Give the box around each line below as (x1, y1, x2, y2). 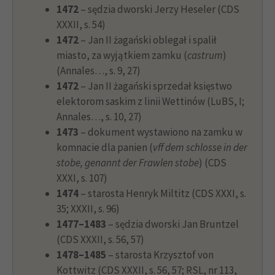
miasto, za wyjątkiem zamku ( (56, 48, 187, 62)
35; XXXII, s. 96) (56, 201, 120, 215)
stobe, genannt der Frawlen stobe (56, 155, 199, 169)
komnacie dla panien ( (56, 140, 153, 154)
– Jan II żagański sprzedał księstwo (79, 79, 232, 93)
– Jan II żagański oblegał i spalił (79, 33, 217, 47)
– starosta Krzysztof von (106, 247, 214, 261)
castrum (187, 48, 223, 62)
